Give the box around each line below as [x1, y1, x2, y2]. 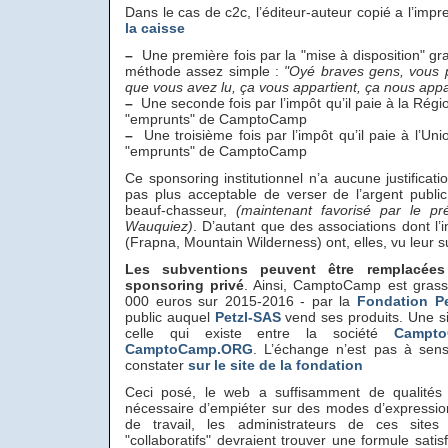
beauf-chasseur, [125, 202, 236, 218]
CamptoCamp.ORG [125, 341, 253, 357]
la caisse [125, 20, 185, 36]
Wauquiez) [125, 218, 193, 234]
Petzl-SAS [214, 309, 281, 325]
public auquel [125, 309, 215, 325]
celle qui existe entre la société [125, 325, 394, 341]
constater [125, 357, 188, 373]
